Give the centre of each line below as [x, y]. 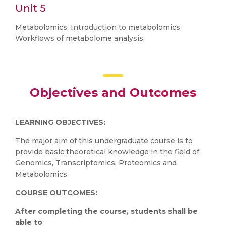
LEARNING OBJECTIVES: [60, 122]
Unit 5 [31, 8]
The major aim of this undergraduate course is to [104, 141]
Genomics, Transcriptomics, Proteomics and [96, 163]
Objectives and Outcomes [113, 93]
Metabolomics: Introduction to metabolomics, [98, 27]
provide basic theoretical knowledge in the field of [107, 152]
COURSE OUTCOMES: [56, 193]
